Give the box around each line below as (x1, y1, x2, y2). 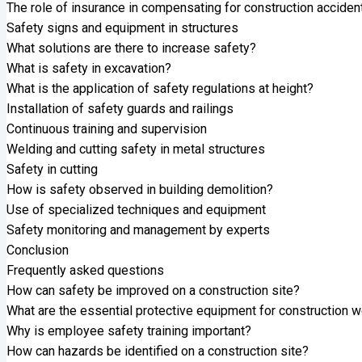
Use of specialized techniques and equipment (6, 200, 266, 221)
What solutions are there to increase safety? (6, 39, 256, 60)
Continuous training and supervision (6, 120, 207, 141)
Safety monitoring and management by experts (6, 221, 270, 242)
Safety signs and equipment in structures (6, 19, 238, 40)
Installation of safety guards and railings (6, 99, 234, 120)
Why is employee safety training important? (6, 322, 251, 343)
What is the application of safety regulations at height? (6, 79, 314, 100)
